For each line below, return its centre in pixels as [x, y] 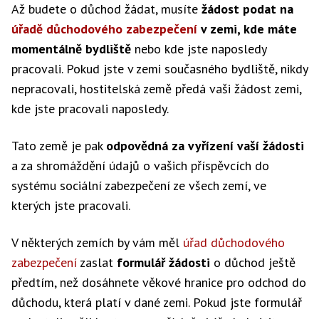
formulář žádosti [163, 262]
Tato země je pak [59, 146]
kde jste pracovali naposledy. [90, 109]
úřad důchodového [234, 242]
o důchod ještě [253, 262]
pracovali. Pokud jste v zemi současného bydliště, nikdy [159, 69]
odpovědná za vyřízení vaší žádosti [205, 146]
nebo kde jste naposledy [199, 49]
